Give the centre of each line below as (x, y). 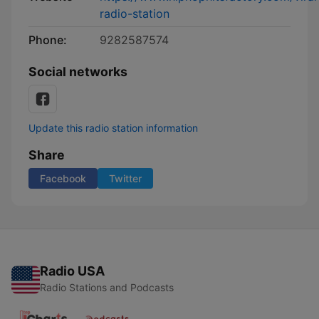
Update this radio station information (113, 128)
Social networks (78, 72)
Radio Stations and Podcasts (107, 287)
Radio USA (72, 271)
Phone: (48, 40)
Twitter (125, 178)
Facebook (63, 178)
